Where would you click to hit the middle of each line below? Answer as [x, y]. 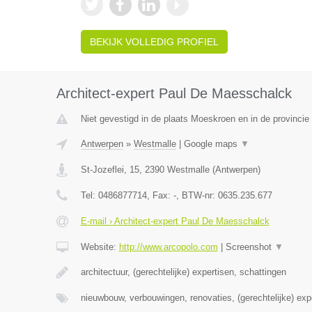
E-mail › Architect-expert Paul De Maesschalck [175, 221]
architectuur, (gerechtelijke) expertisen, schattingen [183, 272]
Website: [100, 247]
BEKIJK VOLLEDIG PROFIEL [154, 42]
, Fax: [160, 195]
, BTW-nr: [197, 195]
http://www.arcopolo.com [168, 247]
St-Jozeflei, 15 [110, 170]
